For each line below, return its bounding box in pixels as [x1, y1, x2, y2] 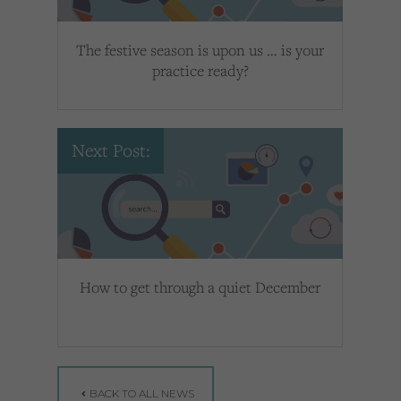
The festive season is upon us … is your [76, 39, 324, 61]
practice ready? [151, 60, 249, 81]
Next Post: [72, 139, 149, 163]
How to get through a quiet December [80, 277, 320, 298]
